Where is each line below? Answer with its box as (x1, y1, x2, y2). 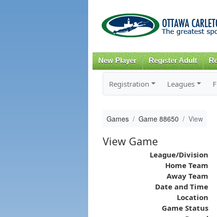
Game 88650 (138, 113, 179, 124)
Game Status (161, 202, 208, 213)
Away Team (166, 170, 208, 181)
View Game (102, 134, 158, 148)
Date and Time (155, 181, 208, 191)
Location (176, 192, 208, 202)
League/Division (149, 149, 208, 159)
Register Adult (148, 57, 197, 64)
